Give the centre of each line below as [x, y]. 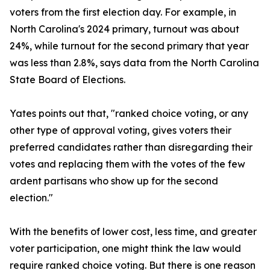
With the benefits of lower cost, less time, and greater [133, 232]
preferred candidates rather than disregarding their [131, 147]
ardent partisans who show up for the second [114, 181]
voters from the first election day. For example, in [123, 12]
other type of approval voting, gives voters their [121, 130]
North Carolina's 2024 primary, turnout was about [124, 29]
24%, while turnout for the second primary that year [129, 46]
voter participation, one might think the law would [125, 249]
